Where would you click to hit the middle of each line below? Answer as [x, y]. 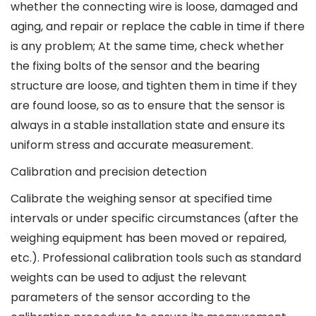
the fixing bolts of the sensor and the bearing [135, 66]
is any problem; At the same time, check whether [147, 46]
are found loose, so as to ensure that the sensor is [148, 105]
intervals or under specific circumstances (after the [154, 218]
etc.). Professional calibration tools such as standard [156, 258]
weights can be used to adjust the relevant [129, 278]
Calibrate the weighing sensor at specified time [141, 199]
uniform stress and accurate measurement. [132, 145]
